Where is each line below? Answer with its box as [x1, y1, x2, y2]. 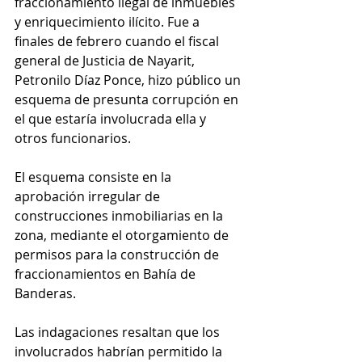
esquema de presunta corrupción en [15, 90, 242, 109]
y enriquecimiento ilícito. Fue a [15, 13, 203, 32]
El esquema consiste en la [15, 168, 175, 187]
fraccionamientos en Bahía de [15, 265, 199, 284]
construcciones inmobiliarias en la [15, 207, 226, 225]
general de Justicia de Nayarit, [15, 52, 198, 70]
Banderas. [15, 284, 79, 303]
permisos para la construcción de [15, 246, 222, 264]
